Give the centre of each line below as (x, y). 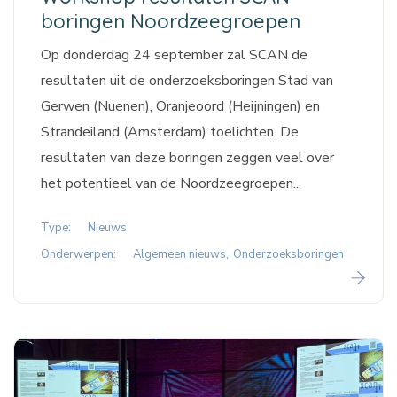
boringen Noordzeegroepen (171, 22)
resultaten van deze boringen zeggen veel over (187, 158)
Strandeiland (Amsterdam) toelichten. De (170, 132)
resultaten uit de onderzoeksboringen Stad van (187, 81)
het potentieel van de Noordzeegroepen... (171, 184)
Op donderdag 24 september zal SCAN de (174, 55)
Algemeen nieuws (179, 255)
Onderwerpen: (78, 255)
